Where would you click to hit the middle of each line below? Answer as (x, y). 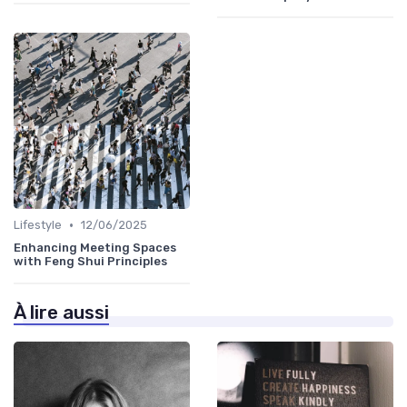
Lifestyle (38, 225)
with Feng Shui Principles (90, 262)
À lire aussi (61, 313)
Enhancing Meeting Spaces (95, 248)
